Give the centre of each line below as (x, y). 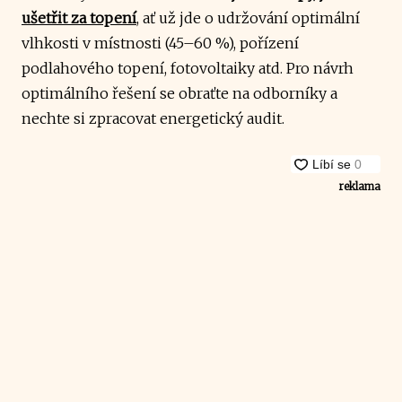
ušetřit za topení (79, 17)
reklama (359, 186)
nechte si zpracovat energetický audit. (153, 118)
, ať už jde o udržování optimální (248, 17)
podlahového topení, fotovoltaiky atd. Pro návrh (188, 68)
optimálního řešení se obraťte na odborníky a (179, 93)
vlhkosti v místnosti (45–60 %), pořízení (160, 43)
